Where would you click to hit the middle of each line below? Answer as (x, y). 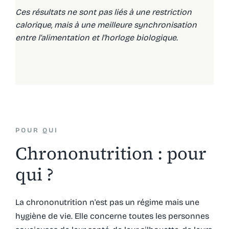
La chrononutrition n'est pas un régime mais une (107, 202)
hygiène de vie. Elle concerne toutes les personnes (112, 216)
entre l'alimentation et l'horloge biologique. (96, 37)
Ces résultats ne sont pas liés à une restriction (103, 12)
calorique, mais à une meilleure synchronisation (106, 25)
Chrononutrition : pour (111, 153)
